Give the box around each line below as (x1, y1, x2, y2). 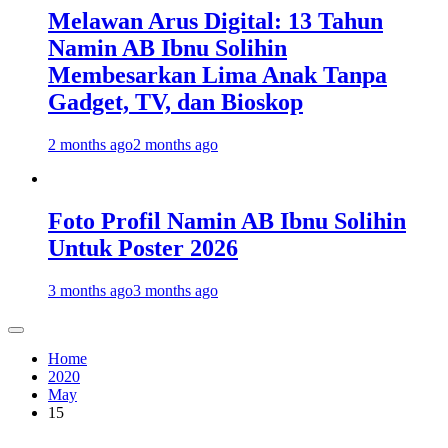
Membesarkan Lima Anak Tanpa (48, 62, 387, 89)
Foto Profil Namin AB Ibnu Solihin (48, 207, 406, 234)
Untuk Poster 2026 (48, 234, 238, 261)
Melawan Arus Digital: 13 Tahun (48, 8, 383, 35)
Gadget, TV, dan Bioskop (48, 89, 303, 116)
